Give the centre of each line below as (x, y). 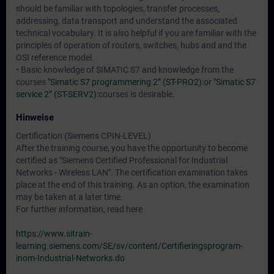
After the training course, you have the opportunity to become (132, 148)
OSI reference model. (55, 57)
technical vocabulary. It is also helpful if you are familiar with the (136, 33)
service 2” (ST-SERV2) (56, 94)
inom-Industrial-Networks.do (70, 258)
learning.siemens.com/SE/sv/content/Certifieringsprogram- (129, 246)
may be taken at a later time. (69, 197)
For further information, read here (79, 209)
